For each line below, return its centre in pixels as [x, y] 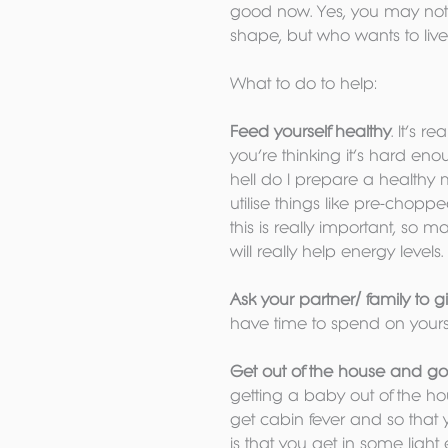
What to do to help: [303, 83]
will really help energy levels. [336, 251]
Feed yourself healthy [310, 131]
